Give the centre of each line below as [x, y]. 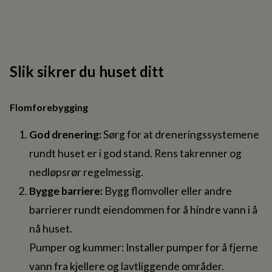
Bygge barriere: [66, 191]
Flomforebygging [49, 107]
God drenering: [65, 134]
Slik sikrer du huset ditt [87, 71]
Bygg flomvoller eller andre [167, 191]
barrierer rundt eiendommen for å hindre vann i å [143, 209]
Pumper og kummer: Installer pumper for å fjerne [144, 247]
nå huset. [51, 228]
